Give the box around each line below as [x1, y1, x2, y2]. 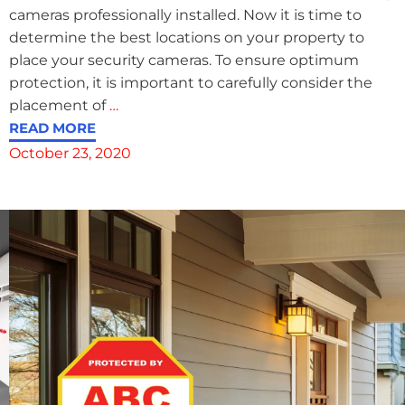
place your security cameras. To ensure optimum [8, 51, 359, 69]
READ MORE [8, 118, 96, 137]
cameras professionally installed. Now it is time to [8, 5, 362, 24]
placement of [8, 96, 109, 114]
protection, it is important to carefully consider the [8, 73, 372, 91]
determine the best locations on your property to [8, 28, 364, 46]
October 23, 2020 [8, 144, 131, 162]
